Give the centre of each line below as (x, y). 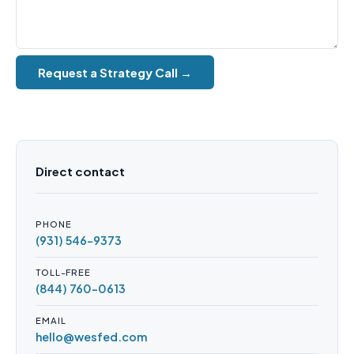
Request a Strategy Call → (115, 72)
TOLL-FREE (64, 272)
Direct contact (80, 171)
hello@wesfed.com (91, 337)
